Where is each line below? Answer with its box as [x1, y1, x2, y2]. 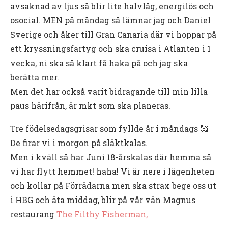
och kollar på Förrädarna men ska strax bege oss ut [10, 180, 216, 191]
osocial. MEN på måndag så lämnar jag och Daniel [10, 14, 211, 25]
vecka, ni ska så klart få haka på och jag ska [10, 57, 188, 68]
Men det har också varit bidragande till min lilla [10, 85, 208, 97]
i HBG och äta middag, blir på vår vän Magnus [10, 194, 195, 205]
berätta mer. [10, 71, 59, 82]
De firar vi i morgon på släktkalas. [10, 137, 148, 148]
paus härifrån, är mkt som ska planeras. [10, 100, 170, 111]
